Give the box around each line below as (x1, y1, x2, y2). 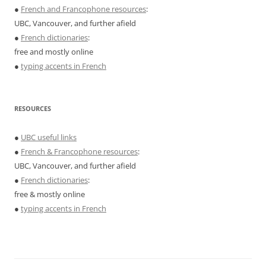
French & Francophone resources (21, 146, 138, 157)
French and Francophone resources (21, 4, 146, 15)
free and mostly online (14, 46, 93, 58)
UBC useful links (21, 132, 77, 143)
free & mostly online (14, 189, 85, 200)
